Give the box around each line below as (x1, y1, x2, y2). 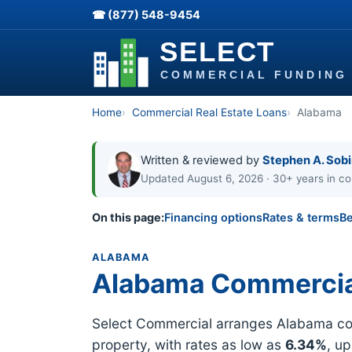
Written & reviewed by (141, 152, 262, 167)
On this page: (92, 211, 164, 225)
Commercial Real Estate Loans (132, 106, 287, 119)
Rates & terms (262, 211, 339, 225)
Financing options (164, 211, 262, 225)
